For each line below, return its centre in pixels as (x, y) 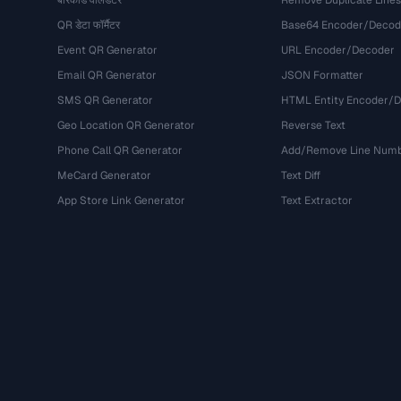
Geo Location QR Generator (126, 125)
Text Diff (300, 175)
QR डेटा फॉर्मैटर (89, 25)
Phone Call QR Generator (120, 150)
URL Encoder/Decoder (337, 50)
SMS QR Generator (105, 100)
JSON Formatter (322, 75)
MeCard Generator (104, 175)
